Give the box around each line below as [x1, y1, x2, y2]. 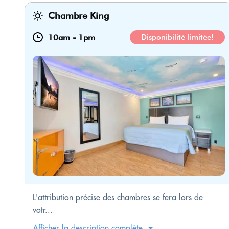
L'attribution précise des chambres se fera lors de [33, 192, 203, 203]
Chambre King [48, 10, 109, 21]
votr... [33, 204, 53, 215]
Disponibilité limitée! [141, 33, 214, 42]
